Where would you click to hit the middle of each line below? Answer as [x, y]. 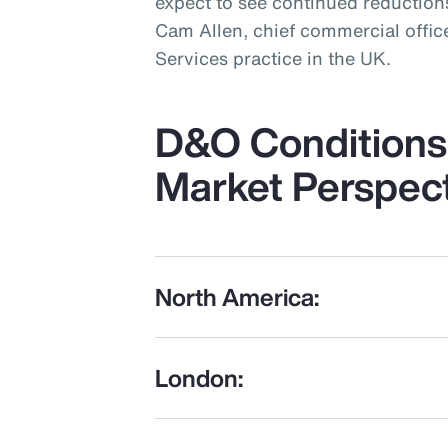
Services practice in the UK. [273, 58]
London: [199, 378]
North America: [237, 297]
